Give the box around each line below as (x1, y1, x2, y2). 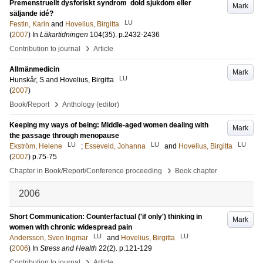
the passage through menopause (9, 131, 119, 140)
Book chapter (175, 167, 217, 175)
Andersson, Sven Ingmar (9, 234, 88, 242)
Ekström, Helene (9, 142, 62, 150)
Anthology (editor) (62, 100, 119, 109)
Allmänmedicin (9, 65, 59, 73)
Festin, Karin (9, 20, 49, 28)
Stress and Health (40, 244, 97, 252)
